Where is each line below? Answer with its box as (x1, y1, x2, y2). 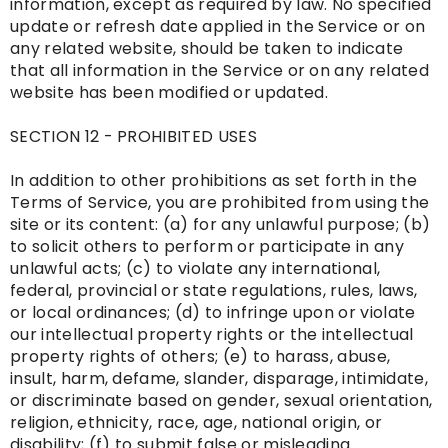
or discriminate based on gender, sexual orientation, (10, 389, 433, 413)
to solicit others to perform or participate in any (10, 235, 405, 259)
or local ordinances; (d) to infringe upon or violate (10, 301, 416, 325)
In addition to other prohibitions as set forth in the (10, 169, 417, 193)
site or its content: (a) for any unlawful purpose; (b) (10, 213, 431, 237)
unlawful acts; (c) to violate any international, (10, 257, 381, 281)
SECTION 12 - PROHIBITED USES (10, 125, 257, 149)
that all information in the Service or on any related (10, 59, 429, 83)
